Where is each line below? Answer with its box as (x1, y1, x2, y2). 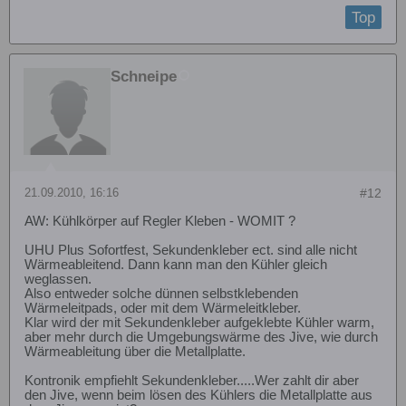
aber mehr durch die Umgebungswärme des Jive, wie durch (24, 329, 378, 344)
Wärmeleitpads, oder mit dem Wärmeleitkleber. (24, 300, 301, 315)
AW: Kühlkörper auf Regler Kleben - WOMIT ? (24, 213, 295, 228)
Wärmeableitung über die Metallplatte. (24, 343, 246, 359)
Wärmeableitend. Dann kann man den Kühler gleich (24, 256, 327, 272)
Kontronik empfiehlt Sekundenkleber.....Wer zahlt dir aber (24, 372, 359, 388)
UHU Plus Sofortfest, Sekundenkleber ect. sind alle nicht (24, 242, 357, 257)
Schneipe (111, 67, 177, 85)
